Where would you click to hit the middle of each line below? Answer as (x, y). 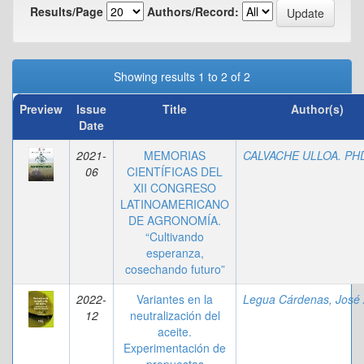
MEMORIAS (175, 155)
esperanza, (175, 253)
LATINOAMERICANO (175, 204)
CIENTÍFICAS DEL (175, 171)
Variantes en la (175, 299)
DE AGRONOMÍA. (175, 220)
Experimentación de (175, 348)
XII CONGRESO (175, 188)
